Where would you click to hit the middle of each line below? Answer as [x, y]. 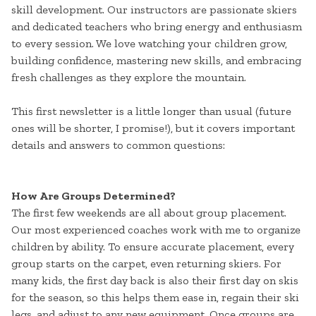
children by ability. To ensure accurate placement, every [153, 247]
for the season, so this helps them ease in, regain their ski [155, 298]
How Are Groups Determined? [93, 196]
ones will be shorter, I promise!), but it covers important [153, 128]
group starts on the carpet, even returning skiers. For [146, 264]
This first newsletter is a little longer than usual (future [151, 111]
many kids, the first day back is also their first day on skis [155, 281]
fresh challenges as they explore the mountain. [129, 78]
